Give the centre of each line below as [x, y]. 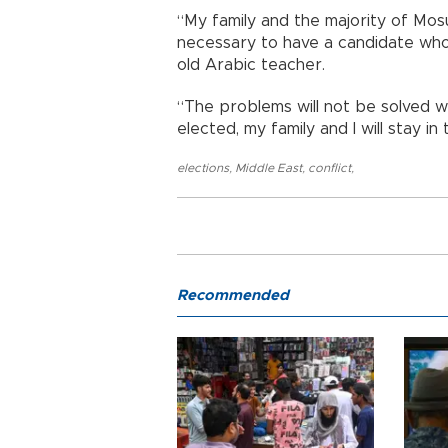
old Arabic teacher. [251, 65]
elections [203, 168]
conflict [329, 168]
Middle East [268, 168]
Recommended [233, 296]
